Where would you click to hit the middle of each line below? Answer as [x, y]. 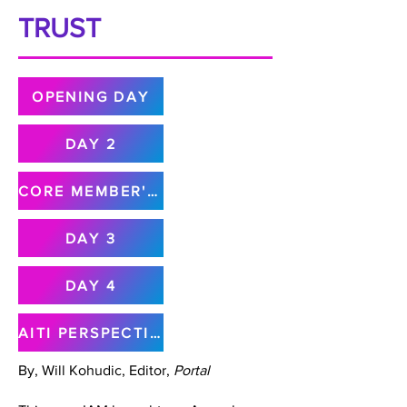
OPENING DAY [91, 96]
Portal [192, 370]
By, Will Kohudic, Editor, [96, 370]
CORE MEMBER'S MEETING [152, 191]
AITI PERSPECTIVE [154, 333]
